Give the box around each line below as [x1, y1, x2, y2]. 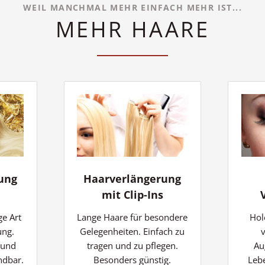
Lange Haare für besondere [77, 211, 188, 224]
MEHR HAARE [55, 14, 210, 44]
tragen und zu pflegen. [86, 240, 178, 252]
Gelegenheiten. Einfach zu [80, 225, 185, 238]
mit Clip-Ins [101, 188, 163, 202]
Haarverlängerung [83, 172, 182, 186]
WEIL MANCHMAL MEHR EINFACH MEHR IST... [22, 1, 243, 13]
